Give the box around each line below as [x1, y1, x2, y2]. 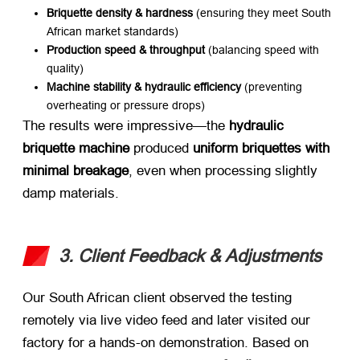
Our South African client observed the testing [22, 290, 292, 306]
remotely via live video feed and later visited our [22, 313, 310, 329]
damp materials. [22, 186, 119, 202]
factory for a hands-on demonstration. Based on [22, 335, 309, 351]
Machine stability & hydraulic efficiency [47, 80, 241, 94]
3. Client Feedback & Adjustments [59, 246, 321, 267]
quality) [47, 62, 84, 76]
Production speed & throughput [47, 43, 205, 57]
